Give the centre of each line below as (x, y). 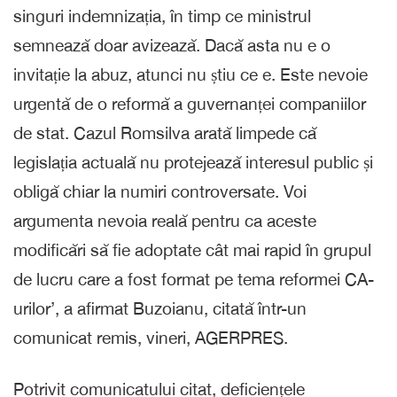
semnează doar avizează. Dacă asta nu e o (172, 45)
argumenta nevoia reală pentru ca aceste (165, 220)
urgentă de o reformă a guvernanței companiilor (190, 103)
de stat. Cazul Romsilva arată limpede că (165, 132)
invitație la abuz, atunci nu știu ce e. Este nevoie (191, 74)
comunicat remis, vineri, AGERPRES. (151, 337)
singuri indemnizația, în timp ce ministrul (162, 16)
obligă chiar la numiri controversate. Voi (160, 191)
